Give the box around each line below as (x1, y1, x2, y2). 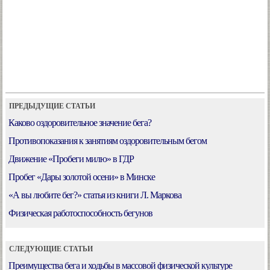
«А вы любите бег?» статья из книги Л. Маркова (8, 190, 181, 200)
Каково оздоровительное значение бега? (8, 118, 151, 128)
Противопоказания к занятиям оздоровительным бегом (8, 136, 207, 146)
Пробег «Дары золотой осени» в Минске (8, 172, 155, 182)
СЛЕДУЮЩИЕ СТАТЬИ (5, 245, 93, 253)
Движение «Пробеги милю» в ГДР (8, 154, 134, 164)
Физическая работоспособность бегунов (8, 208, 152, 218)
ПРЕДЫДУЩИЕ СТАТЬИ (5, 102, 95, 110)
